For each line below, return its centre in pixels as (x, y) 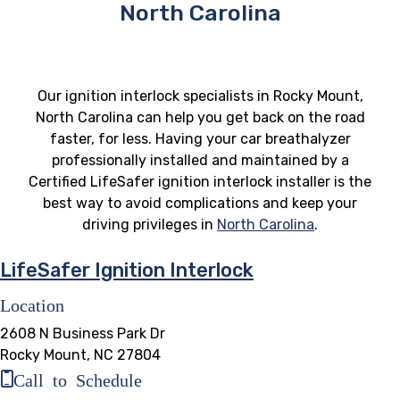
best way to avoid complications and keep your (200, 203)
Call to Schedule (78, 378)
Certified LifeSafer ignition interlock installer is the (200, 181)
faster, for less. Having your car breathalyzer (200, 138)
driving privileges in (150, 224)
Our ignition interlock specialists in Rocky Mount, (200, 96)
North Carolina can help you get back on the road (200, 117)
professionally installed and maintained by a (200, 160)
